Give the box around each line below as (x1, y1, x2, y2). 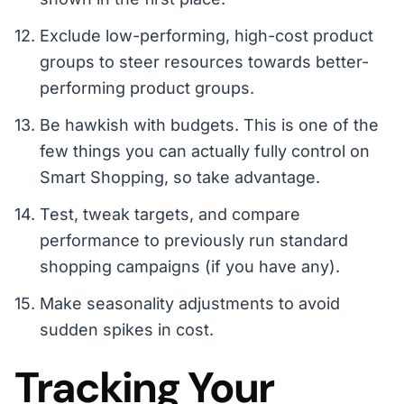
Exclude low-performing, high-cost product (40, 26, 373, 46)
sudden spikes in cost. (40, 320, 214, 340)
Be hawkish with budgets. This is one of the (40, 115, 379, 135)
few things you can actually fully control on (40, 142, 370, 161)
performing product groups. (40, 78, 254, 98)
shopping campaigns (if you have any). (40, 257, 340, 277)
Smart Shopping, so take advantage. (40, 168, 320, 188)
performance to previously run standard (40, 231, 348, 251)
